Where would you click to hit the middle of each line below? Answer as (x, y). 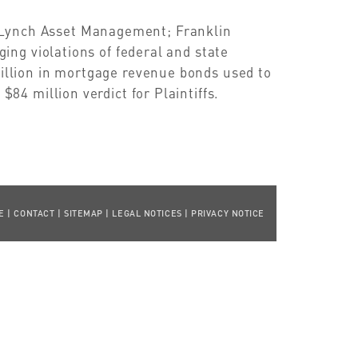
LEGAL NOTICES (147, 213)
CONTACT (34, 213)
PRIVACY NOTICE (228, 213)
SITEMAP (83, 213)
